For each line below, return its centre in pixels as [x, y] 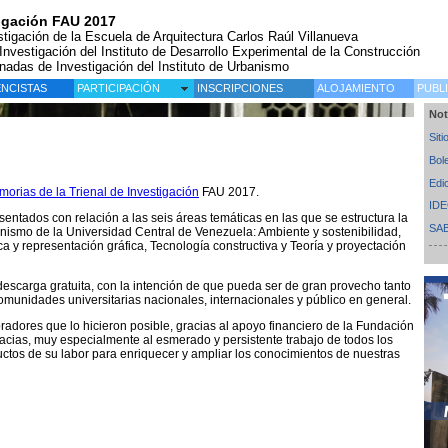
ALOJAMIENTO [356, 88]
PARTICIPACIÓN [119, 88]
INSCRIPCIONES [240, 88]
